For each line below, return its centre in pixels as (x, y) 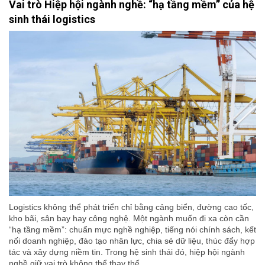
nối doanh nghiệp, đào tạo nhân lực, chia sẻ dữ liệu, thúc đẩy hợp (132, 241)
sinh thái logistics (52, 20)
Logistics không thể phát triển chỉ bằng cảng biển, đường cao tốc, (131, 207)
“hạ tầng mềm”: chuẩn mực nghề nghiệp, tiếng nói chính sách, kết (132, 230)
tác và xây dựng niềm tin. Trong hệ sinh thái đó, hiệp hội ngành (127, 252)
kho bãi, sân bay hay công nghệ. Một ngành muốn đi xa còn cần (129, 219)
